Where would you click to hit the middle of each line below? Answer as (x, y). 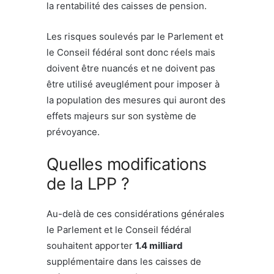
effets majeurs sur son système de (121, 116)
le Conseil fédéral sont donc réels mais (131, 52)
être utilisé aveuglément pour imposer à (133, 84)
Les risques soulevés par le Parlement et (135, 36)
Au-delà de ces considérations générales (135, 213)
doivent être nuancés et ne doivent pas (131, 68)
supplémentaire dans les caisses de (124, 261)
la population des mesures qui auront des (136, 100)
